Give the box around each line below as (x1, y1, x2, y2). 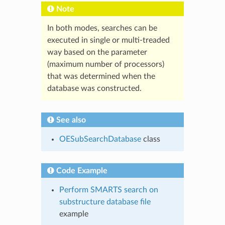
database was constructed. (47, 84, 142, 92)
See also (56, 116, 86, 124)
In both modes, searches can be (47, 24, 157, 32)
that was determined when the (47, 72, 155, 80)
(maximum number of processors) (47, 60, 164, 68)
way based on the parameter (47, 48, 147, 56)
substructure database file (59, 197, 151, 206)
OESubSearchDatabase (59, 135, 141, 143)
